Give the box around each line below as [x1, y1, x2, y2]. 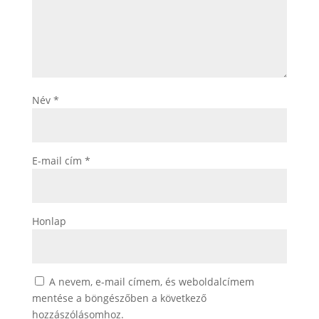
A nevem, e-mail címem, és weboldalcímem [48, 275, 254, 288]
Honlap [31, 214, 66, 228]
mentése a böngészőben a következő [31, 291, 206, 305]
